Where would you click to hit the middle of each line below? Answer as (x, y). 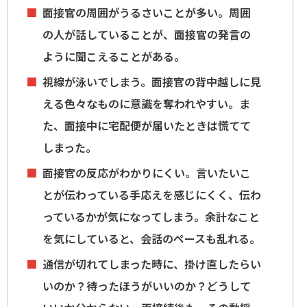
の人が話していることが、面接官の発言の (147, 35)
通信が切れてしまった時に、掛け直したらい (152, 264)
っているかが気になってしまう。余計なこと (151, 217)
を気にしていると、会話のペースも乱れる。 (151, 239)
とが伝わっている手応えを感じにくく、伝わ (152, 195)
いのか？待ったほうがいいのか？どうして (147, 286)
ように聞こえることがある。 (114, 57)
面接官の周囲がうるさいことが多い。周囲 (147, 13)
